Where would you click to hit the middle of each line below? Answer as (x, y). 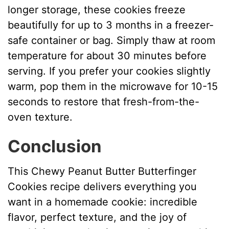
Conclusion (55, 146)
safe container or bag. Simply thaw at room (112, 40)
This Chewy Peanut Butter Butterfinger (102, 171)
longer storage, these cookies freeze (97, 9)
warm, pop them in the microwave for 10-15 (113, 86)
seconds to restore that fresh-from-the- (104, 101)
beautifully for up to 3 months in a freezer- (111, 25)
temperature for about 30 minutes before (107, 55)
